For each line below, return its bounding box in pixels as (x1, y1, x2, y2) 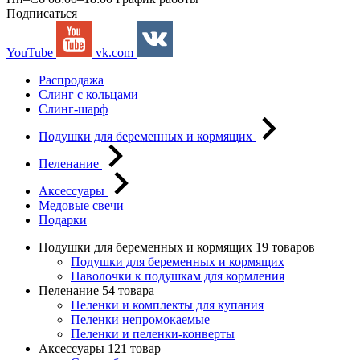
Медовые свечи (39, 198, 124, 212)
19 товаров (256, 240, 315, 254)
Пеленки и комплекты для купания (71, 298, 264, 312)
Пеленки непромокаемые (71, 313, 210, 326)
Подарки (39, 213, 87, 227)
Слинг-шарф (39, 102, 108, 116)
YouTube (6, 46, 53, 59)
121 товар (108, 342, 161, 355)
